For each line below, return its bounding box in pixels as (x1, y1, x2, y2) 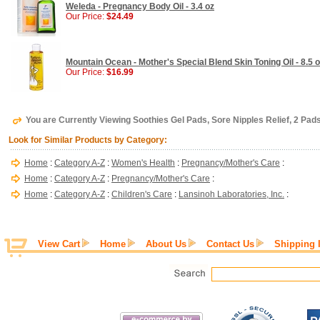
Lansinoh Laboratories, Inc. (179, 189, 284, 199)
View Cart (38, 239, 80, 249)
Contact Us (206, 239, 254, 249)
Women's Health (111, 158, 175, 168)
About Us (146, 239, 186, 249)
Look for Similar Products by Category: (9, 135, 167, 145)
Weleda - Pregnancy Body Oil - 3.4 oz (66, 1, 214, 11)
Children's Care (111, 189, 172, 199)
